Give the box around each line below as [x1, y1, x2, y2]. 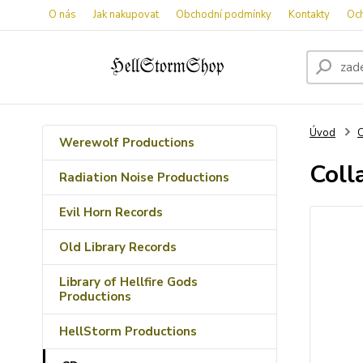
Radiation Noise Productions [59, 169, 229, 186]
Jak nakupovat [93, 7, 159, 22]
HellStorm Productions [59, 323, 197, 340]
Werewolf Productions [59, 135, 194, 151]
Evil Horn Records [59, 204, 163, 220]
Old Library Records [59, 239, 177, 255]
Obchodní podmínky [176, 7, 271, 22]
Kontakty [288, 7, 330, 22]
